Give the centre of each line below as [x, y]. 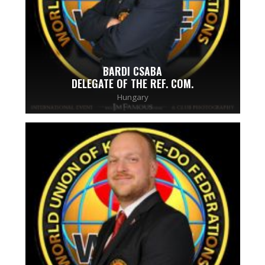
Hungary [132, 97]
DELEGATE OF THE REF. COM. [132, 84]
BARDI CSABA [132, 71]
